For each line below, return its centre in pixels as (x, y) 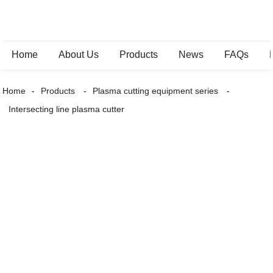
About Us (79, 55)
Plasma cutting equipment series (156, 91)
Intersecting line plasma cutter (67, 109)
